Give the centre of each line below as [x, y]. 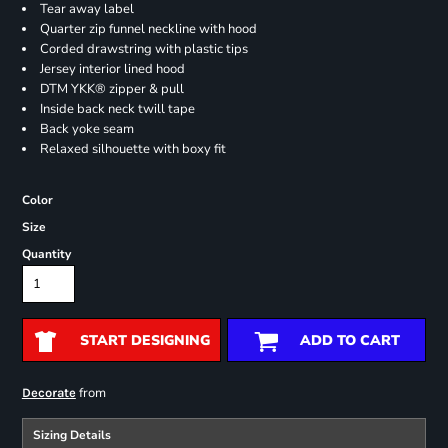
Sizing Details [71, 435]
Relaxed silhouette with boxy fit [132, 149]
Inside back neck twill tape [117, 109]
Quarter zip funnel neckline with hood [148, 29]
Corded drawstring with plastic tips [143, 49]
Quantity [46, 254]
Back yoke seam [86, 129]
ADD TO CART [349, 341]
